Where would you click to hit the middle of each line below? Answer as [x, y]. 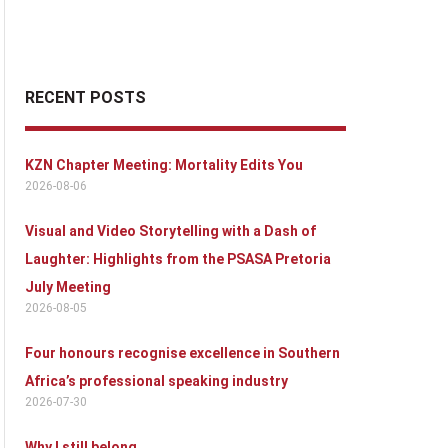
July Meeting [68, 287]
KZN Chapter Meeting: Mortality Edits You [164, 165]
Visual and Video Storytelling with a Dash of [170, 231]
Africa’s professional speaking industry [156, 381]
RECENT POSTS [85, 97]
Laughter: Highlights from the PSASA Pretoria [178, 259]
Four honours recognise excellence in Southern [182, 353]
